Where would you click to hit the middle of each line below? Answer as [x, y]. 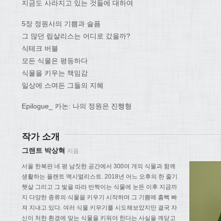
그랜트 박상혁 [44, 150]
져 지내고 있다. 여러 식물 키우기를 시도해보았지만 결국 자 [99, 208]
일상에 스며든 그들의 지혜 [63, 86]
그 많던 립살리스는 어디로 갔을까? [76, 36]
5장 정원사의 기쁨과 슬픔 [61, 24]
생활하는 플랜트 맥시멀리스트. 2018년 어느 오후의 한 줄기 [100, 177]
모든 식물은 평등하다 [55, 61]
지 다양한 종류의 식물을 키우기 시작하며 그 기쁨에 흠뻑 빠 [99, 198]
